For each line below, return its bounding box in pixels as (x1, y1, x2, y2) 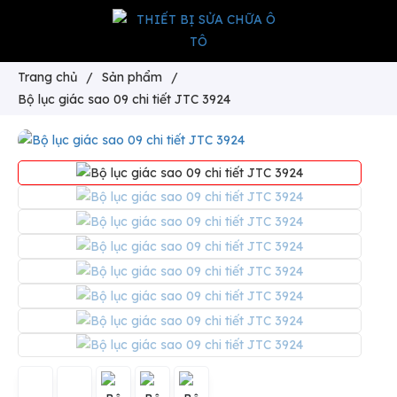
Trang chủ (18, 69, 77, 85)
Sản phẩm (102, 69, 162, 85)
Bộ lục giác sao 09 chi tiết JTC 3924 (18, 91, 230, 107)
